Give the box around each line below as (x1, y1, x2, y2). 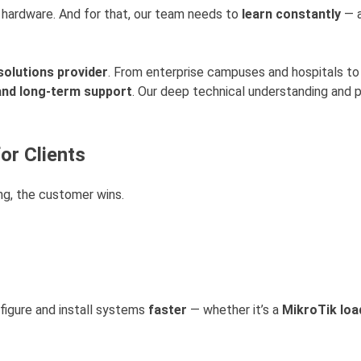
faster (148, 302, 187, 318)
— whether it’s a (187, 302, 282, 318)
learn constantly (242, 6, 341, 23)
